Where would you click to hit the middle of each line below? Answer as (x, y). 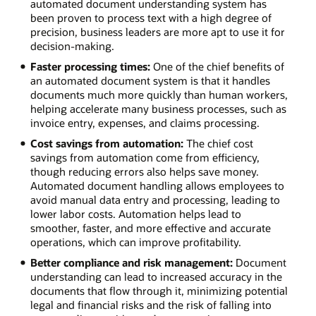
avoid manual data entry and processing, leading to (155, 200)
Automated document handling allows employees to (157, 186)
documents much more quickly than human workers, (159, 95)
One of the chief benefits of (217, 67)
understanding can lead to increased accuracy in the (156, 277)
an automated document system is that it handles (150, 81)
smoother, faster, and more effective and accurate (150, 228)
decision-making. (72, 46)
